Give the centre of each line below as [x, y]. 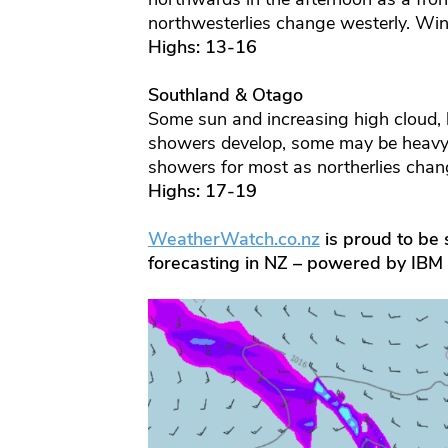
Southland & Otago [225, 95]
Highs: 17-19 [202, 191]
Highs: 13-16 [202, 47]
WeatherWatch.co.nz [233, 239]
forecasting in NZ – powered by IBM [295, 263]
